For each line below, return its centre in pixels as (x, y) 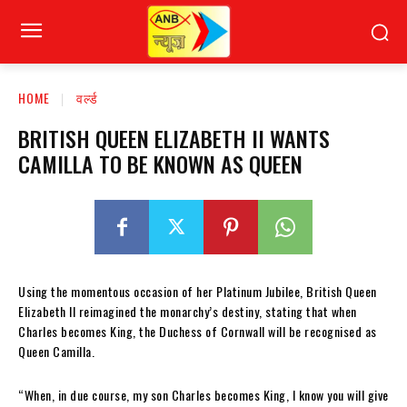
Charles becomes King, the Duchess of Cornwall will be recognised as (198, 331)
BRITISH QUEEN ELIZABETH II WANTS (174, 138)
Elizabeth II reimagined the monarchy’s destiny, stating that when (188, 311)
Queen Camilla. (56, 351)
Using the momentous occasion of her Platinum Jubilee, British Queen (198, 291)
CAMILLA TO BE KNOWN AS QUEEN (160, 163)
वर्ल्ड (87, 98)
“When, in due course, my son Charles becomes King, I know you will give (203, 394)
